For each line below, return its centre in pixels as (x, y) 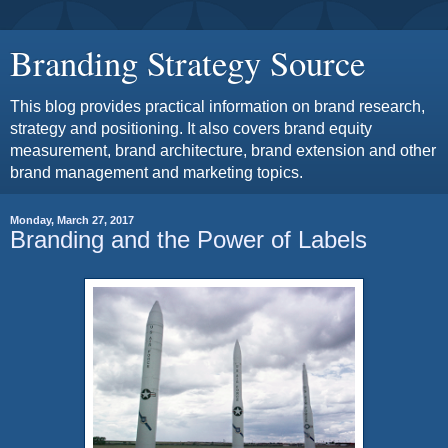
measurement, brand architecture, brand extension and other (223, 150)
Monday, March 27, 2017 (72, 220)
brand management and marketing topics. (156, 172)
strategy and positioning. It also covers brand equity (191, 128)
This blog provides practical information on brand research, (217, 106)
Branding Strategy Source (187, 63)
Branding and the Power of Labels (188, 239)
